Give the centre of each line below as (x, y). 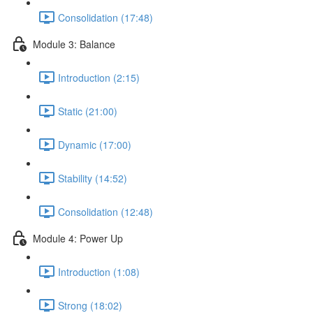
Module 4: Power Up (78, 238)
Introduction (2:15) (99, 77)
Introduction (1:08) (99, 271)
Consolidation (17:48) (105, 17)
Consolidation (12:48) (105, 211)
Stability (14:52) (93, 178)
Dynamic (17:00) (95, 144)
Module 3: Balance (74, 44)
